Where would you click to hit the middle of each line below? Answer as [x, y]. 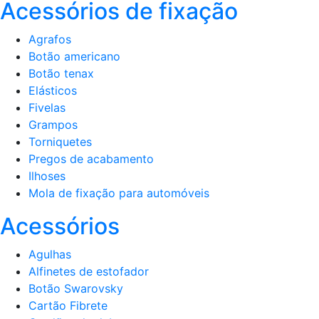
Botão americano [74, 56]
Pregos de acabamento [91, 158]
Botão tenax [61, 73]
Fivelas [47, 107]
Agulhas [50, 254]
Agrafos [50, 39]
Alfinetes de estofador [89, 271]
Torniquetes [60, 141]
